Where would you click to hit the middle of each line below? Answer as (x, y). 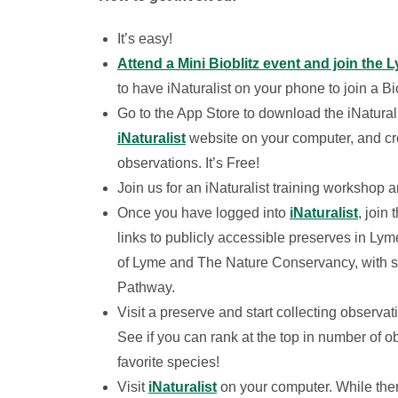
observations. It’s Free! (188, 163)
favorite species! (168, 362)
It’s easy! (145, 39)
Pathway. (150, 287)
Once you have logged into (203, 213)
